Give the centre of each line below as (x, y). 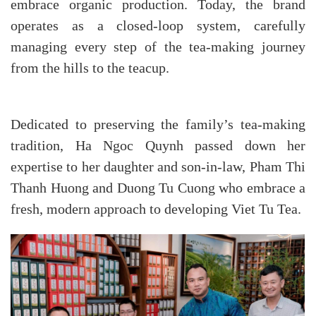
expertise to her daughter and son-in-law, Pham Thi (158, 168)
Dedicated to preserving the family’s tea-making (158, 125)
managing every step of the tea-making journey (158, 48)
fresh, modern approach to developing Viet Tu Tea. (156, 210)
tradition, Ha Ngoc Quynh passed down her (158, 146)
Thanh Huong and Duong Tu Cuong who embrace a (158, 189)
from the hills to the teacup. (90, 69)
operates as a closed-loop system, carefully (158, 26)
